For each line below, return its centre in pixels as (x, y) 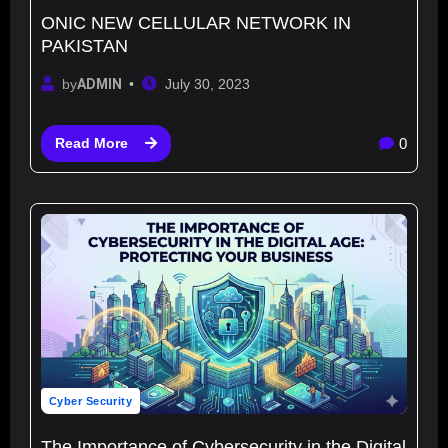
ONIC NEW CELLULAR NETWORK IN (196, 23)
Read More (91, 143)
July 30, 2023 (207, 83)
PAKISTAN (84, 46)
